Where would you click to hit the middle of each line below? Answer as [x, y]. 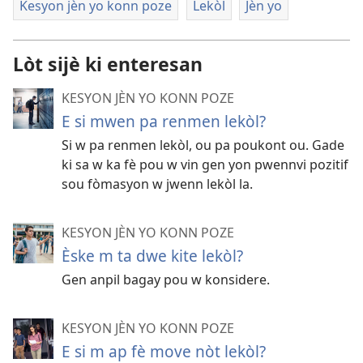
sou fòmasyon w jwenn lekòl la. [157, 184]
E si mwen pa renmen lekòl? [164, 122]
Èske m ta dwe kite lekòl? [152, 256]
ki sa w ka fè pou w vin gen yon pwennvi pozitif [205, 165]
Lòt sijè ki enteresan [108, 64]
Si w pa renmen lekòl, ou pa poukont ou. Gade [203, 145]
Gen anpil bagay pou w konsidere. [166, 280]
